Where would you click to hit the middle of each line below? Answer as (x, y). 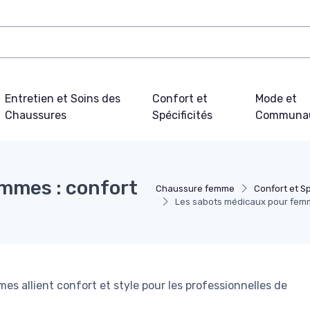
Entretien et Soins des (62, 98)
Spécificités (182, 115)
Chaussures (35, 115)
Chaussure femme (195, 188)
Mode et (276, 98)
